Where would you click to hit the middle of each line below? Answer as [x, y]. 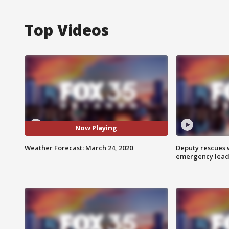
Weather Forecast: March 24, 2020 [79, 147]
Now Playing [96, 128]
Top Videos [67, 30]
